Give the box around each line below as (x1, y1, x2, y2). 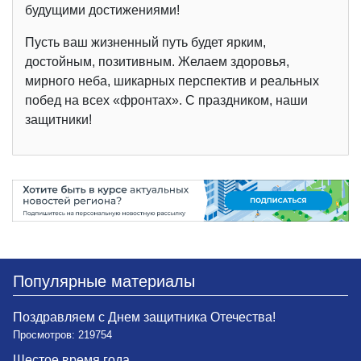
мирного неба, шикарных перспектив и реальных (25, 73, 319, 88)
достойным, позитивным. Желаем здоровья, (25, 54, 289, 68)
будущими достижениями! (25, 2, 180, 17)
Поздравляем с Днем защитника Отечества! (13, 309, 276, 324)
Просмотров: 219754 (13, 328, 112, 341)
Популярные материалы (13, 272, 195, 290)
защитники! (25, 112, 92, 127)
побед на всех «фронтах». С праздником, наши (25, 93, 308, 107)
